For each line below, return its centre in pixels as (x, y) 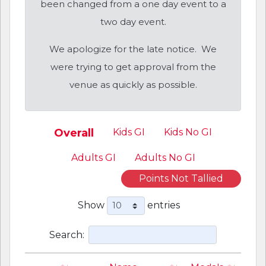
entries (162, 205)
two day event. (133, 21)
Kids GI (129, 132)
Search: (67, 235)
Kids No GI (188, 132)
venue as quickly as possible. (133, 84)
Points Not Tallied (181, 178)
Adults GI (93, 157)
